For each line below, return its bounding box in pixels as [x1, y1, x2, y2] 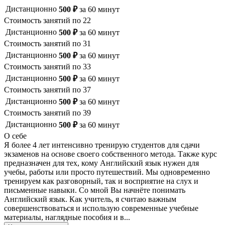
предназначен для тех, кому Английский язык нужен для [4, 159, 199, 167]
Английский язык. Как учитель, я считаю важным [4, 195, 176, 203]
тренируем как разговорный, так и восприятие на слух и [4, 177, 198, 185]
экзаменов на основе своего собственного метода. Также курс [4, 150, 217, 158]
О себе [4, 132, 27, 140]
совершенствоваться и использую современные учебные [4, 204, 198, 212]
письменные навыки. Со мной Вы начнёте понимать [4, 186, 185, 194]
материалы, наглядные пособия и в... [4, 213, 130, 221]
